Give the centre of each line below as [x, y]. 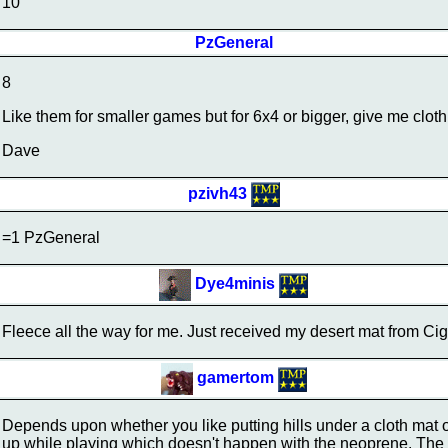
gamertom [235, 378]
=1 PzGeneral [51, 237]
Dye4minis [235, 284]
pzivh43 [217, 193]
